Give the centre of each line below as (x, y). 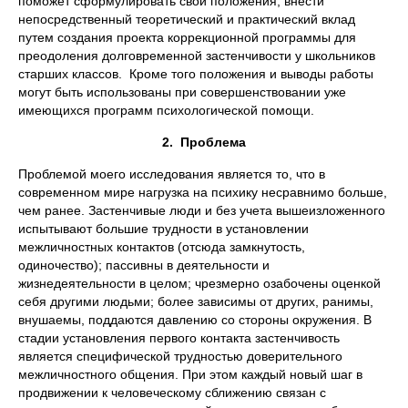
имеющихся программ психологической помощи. (170, 110)
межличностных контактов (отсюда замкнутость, (162, 247)
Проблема (213, 142)
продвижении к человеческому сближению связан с (172, 393)
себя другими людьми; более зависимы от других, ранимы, (196, 301)
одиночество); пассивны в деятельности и (144, 265)
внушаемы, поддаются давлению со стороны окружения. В (195, 320)
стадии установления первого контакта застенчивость (179, 338)
